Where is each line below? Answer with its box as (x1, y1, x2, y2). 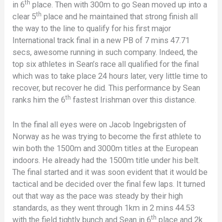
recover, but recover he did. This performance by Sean (12, 83, 201, 93)
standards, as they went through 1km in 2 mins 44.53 (12, 203, 195, 213)
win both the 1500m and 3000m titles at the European (12, 143, 199, 153)
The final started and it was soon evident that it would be (12, 167, 208, 177)
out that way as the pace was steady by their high (12, 191, 183, 201)
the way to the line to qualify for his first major (12, 23, 171, 33)
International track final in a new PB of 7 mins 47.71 (12, 35, 190, 45)
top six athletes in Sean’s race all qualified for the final (12, 59, 199, 69)
